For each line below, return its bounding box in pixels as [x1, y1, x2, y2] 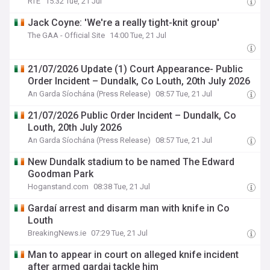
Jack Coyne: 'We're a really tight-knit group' [28, 17, 220, 28]
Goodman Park [28, 168, 94, 180]
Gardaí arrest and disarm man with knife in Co [28, 202, 230, 214]
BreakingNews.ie [28, 228, 87, 237]
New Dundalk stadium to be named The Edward [28, 156, 235, 168]
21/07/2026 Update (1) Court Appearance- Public [28, 63, 243, 75]
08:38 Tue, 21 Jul [93, 182, 151, 191]
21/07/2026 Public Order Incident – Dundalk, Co [28, 110, 237, 121]
